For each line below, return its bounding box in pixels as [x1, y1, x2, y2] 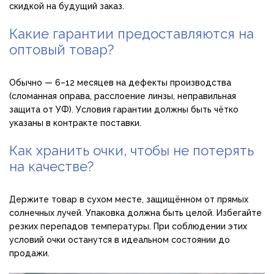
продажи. [9, 248, 50, 259]
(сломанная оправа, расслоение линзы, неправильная [9, 91, 236, 102]
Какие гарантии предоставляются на [9, 26, 254, 42]
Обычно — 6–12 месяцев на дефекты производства [9, 78, 231, 88]
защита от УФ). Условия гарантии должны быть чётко [9, 105, 239, 115]
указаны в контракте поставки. [9, 118, 141, 128]
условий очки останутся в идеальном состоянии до [9, 235, 230, 245]
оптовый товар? [9, 42, 114, 58]
